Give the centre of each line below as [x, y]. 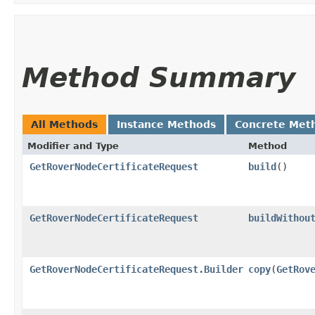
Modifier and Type [73, 146]
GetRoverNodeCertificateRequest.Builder [136, 269]
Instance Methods [166, 124]
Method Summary [159, 77]
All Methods [64, 124]
